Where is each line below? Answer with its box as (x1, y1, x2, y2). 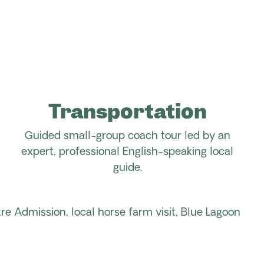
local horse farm (71, 207, 153, 219)
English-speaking (123, 146, 207, 158)
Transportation (48, 98, 207, 124)
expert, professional (21, 146, 120, 158)
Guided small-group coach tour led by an (24, 130, 230, 142)
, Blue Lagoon (176, 207, 240, 219)
